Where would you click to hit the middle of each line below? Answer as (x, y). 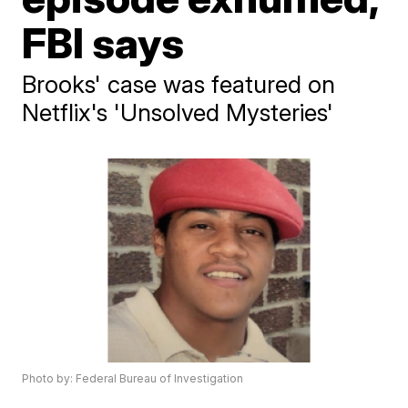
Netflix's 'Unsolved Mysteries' (178, 112)
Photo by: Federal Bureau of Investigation (133, 379)
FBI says (103, 43)
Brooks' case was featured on (179, 84)
